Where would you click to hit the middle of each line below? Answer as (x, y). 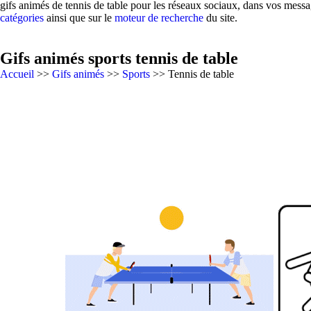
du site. (220, 18)
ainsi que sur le (79, 18)
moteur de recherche (159, 18)
